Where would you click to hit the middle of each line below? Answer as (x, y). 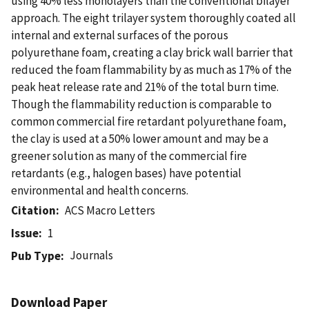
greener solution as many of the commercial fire (129, 156)
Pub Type (36, 256)
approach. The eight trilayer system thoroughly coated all (153, 18)
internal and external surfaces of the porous (120, 35)
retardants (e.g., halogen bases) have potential (126, 173)
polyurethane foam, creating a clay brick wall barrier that (152, 52)
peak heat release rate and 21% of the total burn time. (145, 87)
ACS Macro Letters (110, 210)
